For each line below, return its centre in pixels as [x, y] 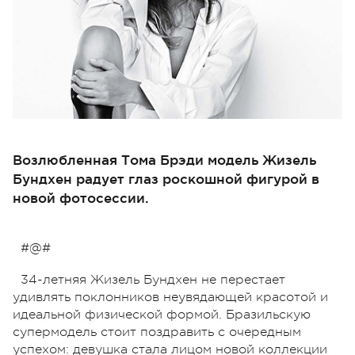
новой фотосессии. [81, 197]
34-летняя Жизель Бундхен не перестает [153, 279]
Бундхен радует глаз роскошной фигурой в [166, 178]
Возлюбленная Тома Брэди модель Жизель [164, 159]
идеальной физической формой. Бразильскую [162, 314]
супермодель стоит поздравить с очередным [157, 332]
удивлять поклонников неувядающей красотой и [170, 297]
